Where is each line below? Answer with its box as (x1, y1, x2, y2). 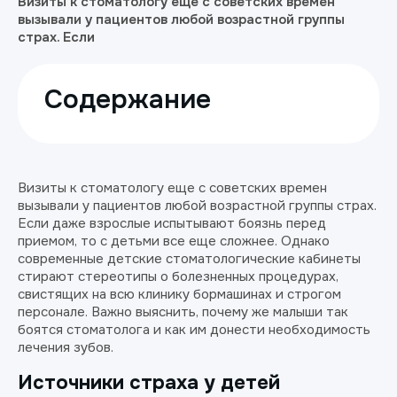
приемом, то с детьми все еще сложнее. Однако (18, 232, 330, 250)
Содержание (44, 82, 211, 116)
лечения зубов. (18, 339, 113, 356)
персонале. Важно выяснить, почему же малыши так (18, 303, 348, 321)
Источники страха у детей (18, 370, 280, 395)
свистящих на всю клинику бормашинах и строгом (18, 285, 341, 303)
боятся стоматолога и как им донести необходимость (18, 321, 370, 339)
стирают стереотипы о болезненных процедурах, (18, 268, 339, 285)
